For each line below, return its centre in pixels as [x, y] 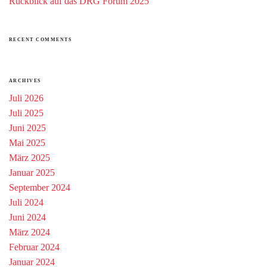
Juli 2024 [26, 202]
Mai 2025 [27, 142]
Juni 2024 [27, 217]
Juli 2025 [26, 113]
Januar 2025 [32, 172]
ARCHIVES [25, 80]
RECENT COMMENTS [41, 40]
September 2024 [40, 187]
